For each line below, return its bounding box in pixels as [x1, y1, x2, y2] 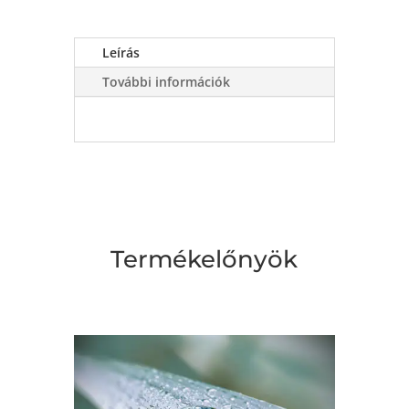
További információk [101, 72, 230, 90]
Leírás [101, 43, 140, 61]
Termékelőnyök [110, 244, 299, 274]
